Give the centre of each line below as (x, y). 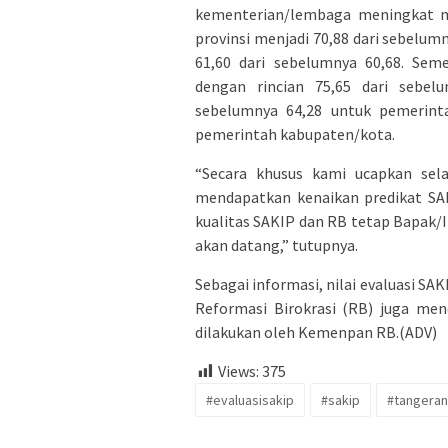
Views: (238, 371)
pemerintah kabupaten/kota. (295, 134)
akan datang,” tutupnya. (276, 245)
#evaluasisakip (250, 400)
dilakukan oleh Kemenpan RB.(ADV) (316, 332)
